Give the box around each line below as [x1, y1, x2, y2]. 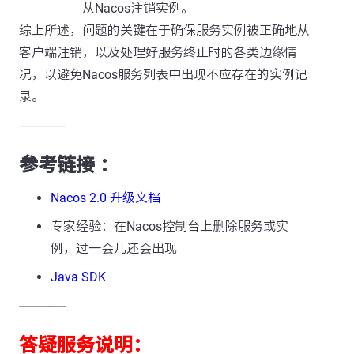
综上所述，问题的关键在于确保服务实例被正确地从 [19, 23, 310, 38]
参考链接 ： [19, 154, 119, 176]
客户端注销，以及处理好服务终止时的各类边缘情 [19, 45, 297, 60]
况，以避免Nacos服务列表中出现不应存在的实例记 [19, 67, 307, 82]
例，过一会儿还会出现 [51, 241, 177, 256]
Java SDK [51, 269, 106, 284]
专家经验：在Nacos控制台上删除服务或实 [51, 219, 288, 234]
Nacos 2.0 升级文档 [51, 190, 160, 205]
